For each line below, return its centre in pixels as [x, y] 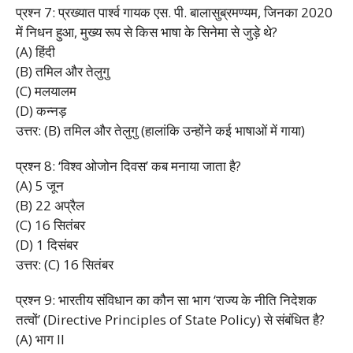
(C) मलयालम [46, 91]
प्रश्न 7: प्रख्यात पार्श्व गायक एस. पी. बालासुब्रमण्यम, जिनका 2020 [174, 12]
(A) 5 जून [40, 185]
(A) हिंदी [35, 51]
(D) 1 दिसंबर [47, 244]
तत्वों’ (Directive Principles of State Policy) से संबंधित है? [170, 319]
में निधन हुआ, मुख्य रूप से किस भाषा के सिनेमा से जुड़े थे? [147, 32]
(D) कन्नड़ [41, 110]
